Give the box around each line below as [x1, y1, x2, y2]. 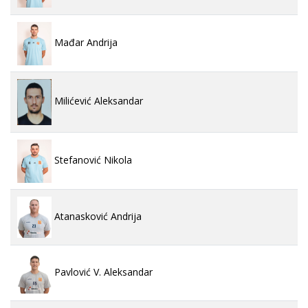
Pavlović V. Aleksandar [52, 265, 153, 279]
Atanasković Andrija [52, 210, 142, 223]
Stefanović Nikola [52, 153, 132, 167]
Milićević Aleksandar [52, 94, 143, 108]
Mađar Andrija [52, 36, 118, 49]
